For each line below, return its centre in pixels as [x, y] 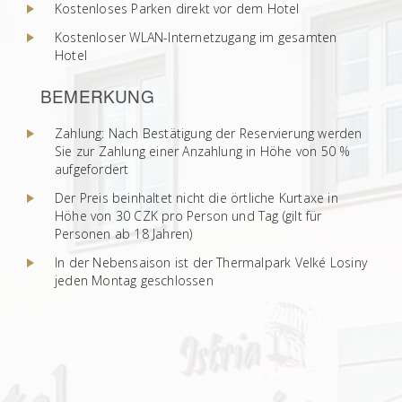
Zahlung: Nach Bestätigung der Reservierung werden [209, 133]
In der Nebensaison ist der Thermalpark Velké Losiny [211, 262]
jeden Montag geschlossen [134, 280]
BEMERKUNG [97, 96]
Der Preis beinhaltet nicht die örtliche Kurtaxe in [197, 198]
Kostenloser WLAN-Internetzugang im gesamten [196, 37]
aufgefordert [92, 169]
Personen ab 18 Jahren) [124, 234]
